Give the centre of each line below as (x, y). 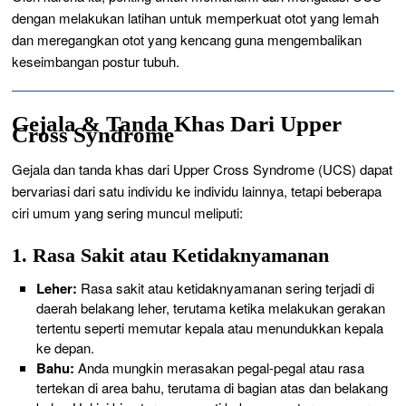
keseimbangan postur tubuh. (96, 62)
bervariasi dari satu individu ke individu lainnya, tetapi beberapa (197, 191)
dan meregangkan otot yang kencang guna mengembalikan (187, 40)
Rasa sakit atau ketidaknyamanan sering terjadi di (225, 288)
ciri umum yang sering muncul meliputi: (128, 213)
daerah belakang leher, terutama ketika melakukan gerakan (210, 308)
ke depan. (65, 348)
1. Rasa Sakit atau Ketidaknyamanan (171, 256)
